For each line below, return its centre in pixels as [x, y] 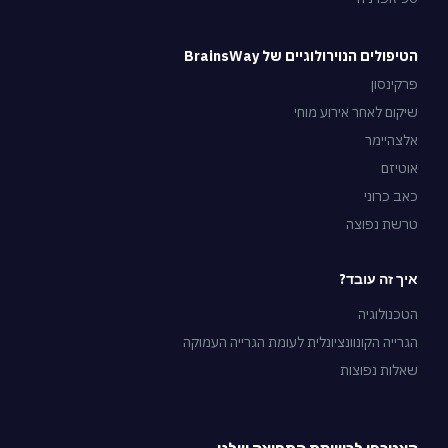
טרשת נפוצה [382, 224]
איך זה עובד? [378, 279]
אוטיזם [399, 168]
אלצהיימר [391, 140]
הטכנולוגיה [388, 314]
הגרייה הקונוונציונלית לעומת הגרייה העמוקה [300, 342]
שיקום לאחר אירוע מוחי [356, 112]
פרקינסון [394, 84]
